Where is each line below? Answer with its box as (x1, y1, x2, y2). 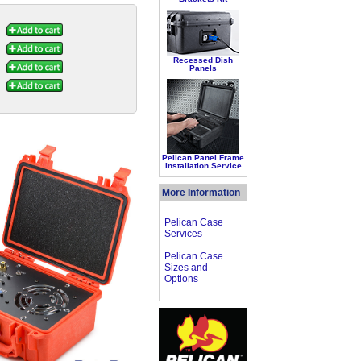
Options (164, 273, 198, 284)
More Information (162, 187, 240, 198)
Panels (189, 64, 217, 73)
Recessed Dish (173, 56, 233, 64)
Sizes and (164, 262, 208, 273)
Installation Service (164, 161, 242, 170)
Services (164, 228, 202, 239)
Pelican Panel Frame (162, 153, 244, 162)
